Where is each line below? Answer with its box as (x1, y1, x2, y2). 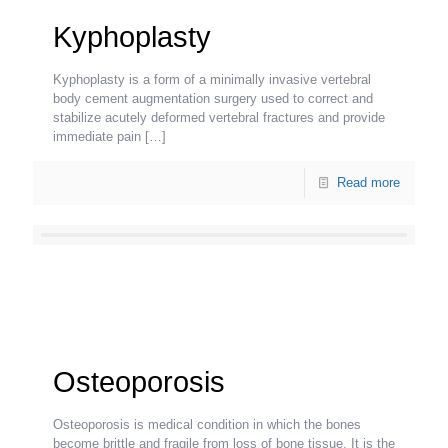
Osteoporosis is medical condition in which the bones (53, 416, 361, 432)
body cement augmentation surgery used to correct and (53, 90, 373, 106)
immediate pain (53, 128, 141, 144)
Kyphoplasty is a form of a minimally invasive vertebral (53, 71, 371, 87)
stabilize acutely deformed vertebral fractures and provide (53, 109, 385, 125)
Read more (337, 174, 400, 190)
